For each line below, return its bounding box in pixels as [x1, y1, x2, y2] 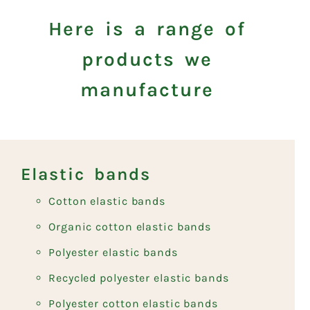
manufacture [80, 77, 215, 101]
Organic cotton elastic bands [48, 219, 212, 233]
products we [82, 47, 213, 71]
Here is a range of [48, 17, 246, 40]
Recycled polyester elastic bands [48, 271, 229, 284]
